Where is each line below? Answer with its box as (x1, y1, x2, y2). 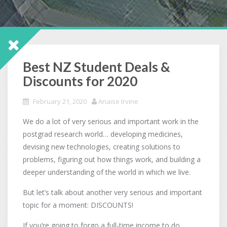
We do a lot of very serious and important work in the (23, 117, 199, 126)
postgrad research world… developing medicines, (23, 129, 183, 139)
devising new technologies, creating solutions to (23, 142, 180, 152)
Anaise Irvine (98, 97, 138, 106)
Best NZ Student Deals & (23, 59, 170, 75)
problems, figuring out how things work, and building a (23, 155, 201, 164)
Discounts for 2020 (23, 73, 137, 89)
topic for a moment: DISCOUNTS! (23, 200, 133, 210)
